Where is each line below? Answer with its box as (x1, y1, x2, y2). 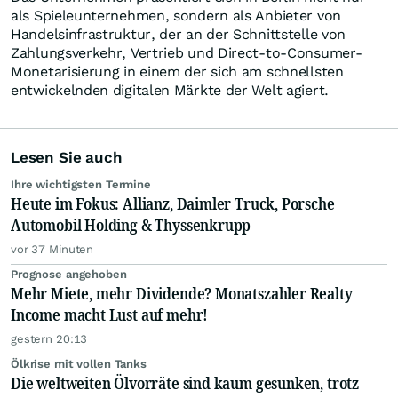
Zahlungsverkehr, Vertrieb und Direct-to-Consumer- (11, 44, 362, 61)
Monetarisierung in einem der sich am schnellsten (11, 63, 344, 80)
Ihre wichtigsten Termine (11, 178, 151, 191)
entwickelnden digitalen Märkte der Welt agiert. (11, 82, 329, 99)
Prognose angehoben (11, 267, 127, 281)
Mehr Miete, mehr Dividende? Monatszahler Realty (11, 283, 353, 304)
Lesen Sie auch (11, 148, 123, 166)
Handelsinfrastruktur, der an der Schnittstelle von (11, 26, 346, 43)
